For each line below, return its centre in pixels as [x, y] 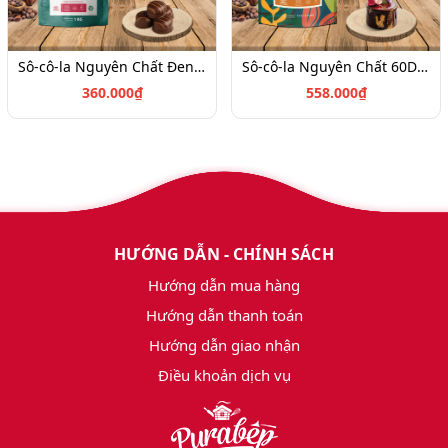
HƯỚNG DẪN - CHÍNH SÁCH [224, 254]
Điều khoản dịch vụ [224, 375]
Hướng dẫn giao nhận [224, 345]
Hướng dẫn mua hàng [224, 285]
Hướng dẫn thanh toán [224, 315]
